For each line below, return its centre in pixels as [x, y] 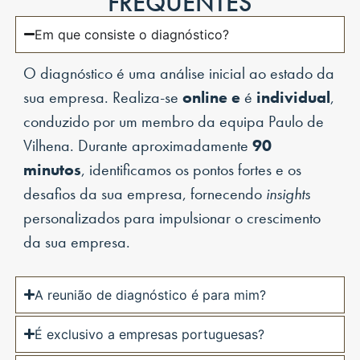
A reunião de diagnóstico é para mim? [151, 295]
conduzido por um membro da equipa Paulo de [173, 121]
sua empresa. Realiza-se [102, 97]
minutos [52, 169]
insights [288, 193]
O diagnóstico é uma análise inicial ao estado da [178, 73]
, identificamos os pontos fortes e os [191, 169]
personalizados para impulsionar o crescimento [172, 217]
